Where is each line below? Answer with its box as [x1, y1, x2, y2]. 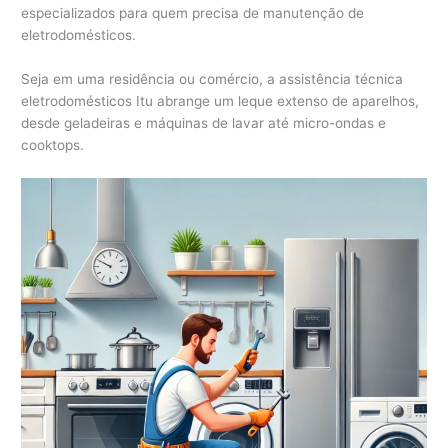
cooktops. [21, 136, 85, 153]
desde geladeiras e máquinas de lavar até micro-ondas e [21, 114, 387, 131]
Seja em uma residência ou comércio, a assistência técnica [21, 70, 404, 87]
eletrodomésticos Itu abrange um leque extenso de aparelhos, [21, 92, 420, 109]
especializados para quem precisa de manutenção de [21, 4, 365, 21]
